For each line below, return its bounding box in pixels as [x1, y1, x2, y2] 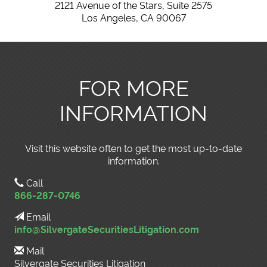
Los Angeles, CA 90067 [81, 11, 186, 24]
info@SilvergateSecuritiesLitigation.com [14, 222, 199, 235]
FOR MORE [78, 72, 189, 101]
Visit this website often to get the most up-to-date [25, 141, 242, 154]
